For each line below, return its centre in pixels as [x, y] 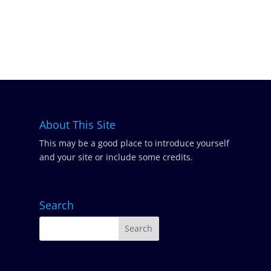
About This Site [77, 124]
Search [56, 205]
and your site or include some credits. [116, 157]
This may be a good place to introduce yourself [134, 143]
